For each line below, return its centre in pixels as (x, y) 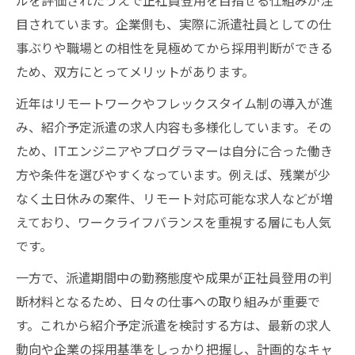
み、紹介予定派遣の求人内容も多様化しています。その (174, 127)
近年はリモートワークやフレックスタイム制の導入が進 (174, 103)
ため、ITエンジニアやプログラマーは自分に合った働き (174, 151)
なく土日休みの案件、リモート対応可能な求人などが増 (174, 198)
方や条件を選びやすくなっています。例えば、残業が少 (173, 174)
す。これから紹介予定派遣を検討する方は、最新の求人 (174, 325)
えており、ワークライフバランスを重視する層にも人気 (174, 222)
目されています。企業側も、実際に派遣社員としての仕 (174, 24)
